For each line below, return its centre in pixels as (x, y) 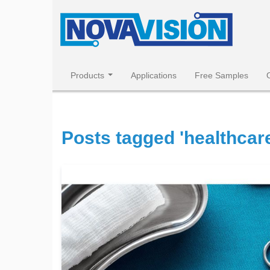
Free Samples (221, 75)
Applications (154, 75)
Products (87, 75)
